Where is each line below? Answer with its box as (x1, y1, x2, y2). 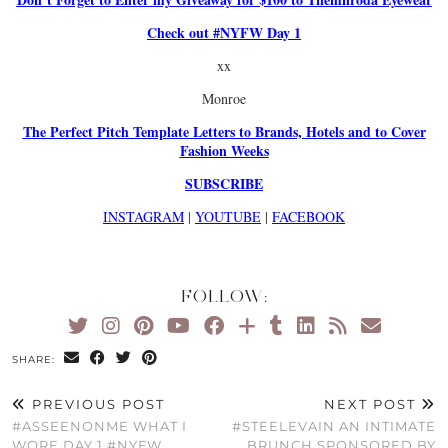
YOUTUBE (195, 207, 261, 227)
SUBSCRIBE (185, 173, 263, 195)
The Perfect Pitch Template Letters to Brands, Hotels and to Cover (22, 121, 426, 143)
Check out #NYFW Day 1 (147, 22, 301, 44)
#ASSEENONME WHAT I (12, 418, 187, 435)
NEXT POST (324, 396, 421, 413)
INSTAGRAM (103, 207, 184, 227)
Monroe (202, 89, 246, 109)
